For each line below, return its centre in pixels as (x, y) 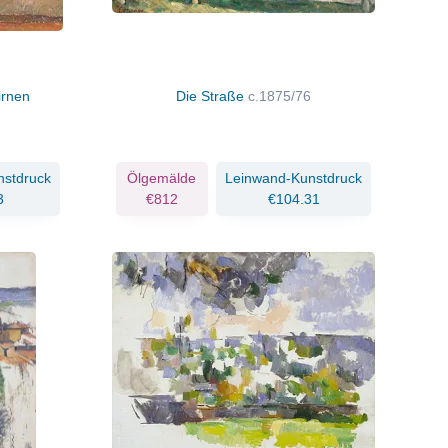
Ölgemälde (162, 177)
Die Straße (211, 95)
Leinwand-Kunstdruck (293, 177)
